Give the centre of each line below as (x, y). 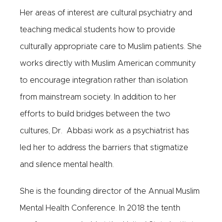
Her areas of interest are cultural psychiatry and (106, 13)
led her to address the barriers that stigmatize (104, 148)
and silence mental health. (67, 165)
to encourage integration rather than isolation (104, 80)
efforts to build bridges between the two (95, 114)
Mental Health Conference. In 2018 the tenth (100, 208)
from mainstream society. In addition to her (98, 97)
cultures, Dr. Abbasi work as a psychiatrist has (105, 131)
